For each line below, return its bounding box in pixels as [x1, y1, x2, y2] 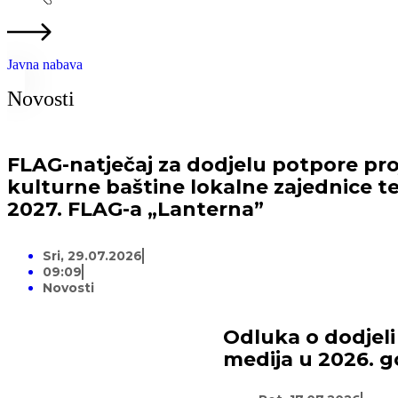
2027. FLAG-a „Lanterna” [7, 197, 264, 222]
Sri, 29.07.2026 [43, 248, 142, 265]
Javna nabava [7, 57, 83, 73]
